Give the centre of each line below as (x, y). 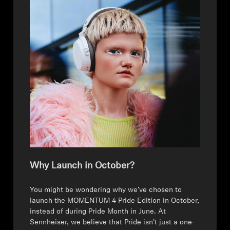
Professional (47, 85)
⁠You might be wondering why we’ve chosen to (106, 190)
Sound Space (39, 16)
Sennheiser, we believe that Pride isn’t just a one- (112, 223)
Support (30, 58)
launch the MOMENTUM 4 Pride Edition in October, (115, 201)
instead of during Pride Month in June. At (98, 212)
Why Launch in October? (82, 166)
